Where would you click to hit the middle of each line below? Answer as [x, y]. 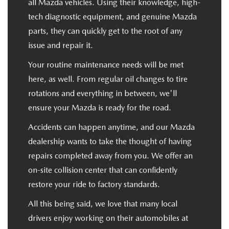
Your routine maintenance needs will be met [106, 65]
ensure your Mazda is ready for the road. [100, 108]
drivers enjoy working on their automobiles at [108, 218]
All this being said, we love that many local [103, 204]
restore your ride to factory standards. [94, 185]
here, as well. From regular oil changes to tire [108, 79]
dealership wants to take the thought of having [110, 142]
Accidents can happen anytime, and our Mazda [111, 127]
